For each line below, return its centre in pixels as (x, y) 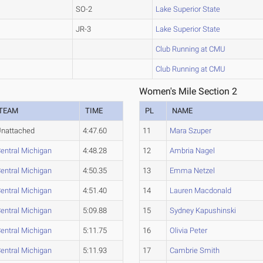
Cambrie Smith (195, 250)
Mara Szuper (191, 131)
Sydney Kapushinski (203, 210)
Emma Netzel (193, 171)
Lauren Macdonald (201, 190)
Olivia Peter (189, 230)
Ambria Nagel (193, 151)
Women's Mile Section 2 (188, 91)
